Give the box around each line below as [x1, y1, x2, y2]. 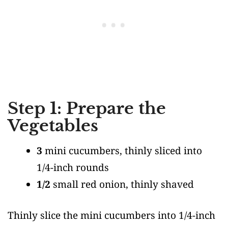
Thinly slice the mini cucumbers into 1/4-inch [8, 209, 215, 222]
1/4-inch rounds [37, 160, 109, 174]
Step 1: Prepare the [8, 98, 166, 119]
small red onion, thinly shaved [50, 177, 194, 191]
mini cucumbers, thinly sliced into [42, 144, 202, 157]
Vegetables [8, 115, 98, 136]
